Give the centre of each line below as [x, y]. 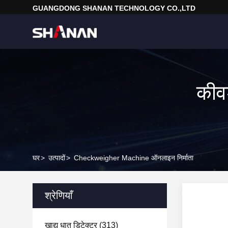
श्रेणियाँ [59, 195]
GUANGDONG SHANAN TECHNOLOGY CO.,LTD [114, 8]
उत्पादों [57, 158]
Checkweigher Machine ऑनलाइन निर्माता [134, 158]
